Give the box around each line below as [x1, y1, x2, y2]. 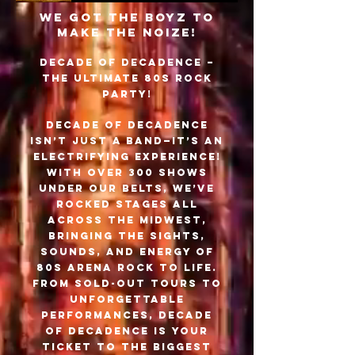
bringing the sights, [48, 229, 205, 242]
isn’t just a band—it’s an [30, 134, 223, 147]
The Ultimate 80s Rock [41, 71, 212, 84]
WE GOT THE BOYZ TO [39, 9, 215, 25]
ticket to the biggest [42, 340, 212, 353]
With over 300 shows [46, 166, 208, 178]
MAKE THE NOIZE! [57, 24, 197, 40]
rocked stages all [55, 197, 198, 210]
